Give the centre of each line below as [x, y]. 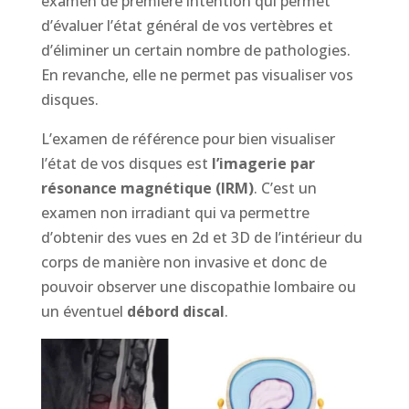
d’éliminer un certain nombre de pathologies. [195, 51]
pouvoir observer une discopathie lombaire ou [198, 287]
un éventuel [84, 312]
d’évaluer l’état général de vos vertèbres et [187, 26]
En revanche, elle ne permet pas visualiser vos [197, 75]
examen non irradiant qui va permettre [175, 213]
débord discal [175, 312]
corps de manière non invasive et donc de [184, 262]
